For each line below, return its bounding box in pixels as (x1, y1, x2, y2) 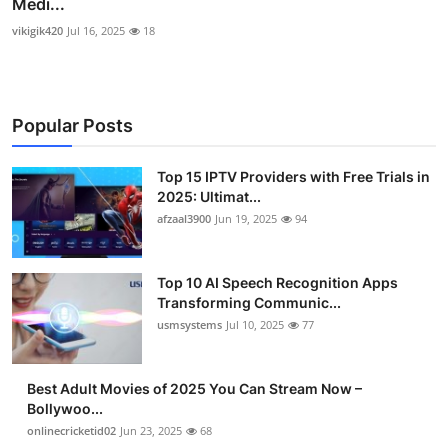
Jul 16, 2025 (67, 23, 125, 39)
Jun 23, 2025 (120, 423, 182, 439)
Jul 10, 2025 (226, 317, 284, 333)
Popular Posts (12, 115, 133, 137)
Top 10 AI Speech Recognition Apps (157, 274, 398, 292)
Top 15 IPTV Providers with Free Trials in (157, 168, 430, 186)
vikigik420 (12, 23, 63, 39)
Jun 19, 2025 (215, 211, 277, 227)
